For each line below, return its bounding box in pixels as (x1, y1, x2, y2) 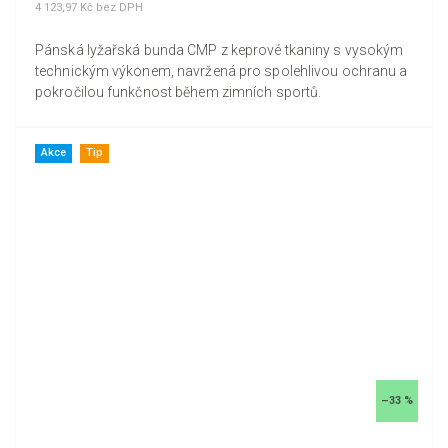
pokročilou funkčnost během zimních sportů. (35, 84, 322, 101)
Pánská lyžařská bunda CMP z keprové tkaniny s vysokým (35, 42, 404, 59)
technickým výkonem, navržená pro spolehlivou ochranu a (35, 63, 408, 80)
